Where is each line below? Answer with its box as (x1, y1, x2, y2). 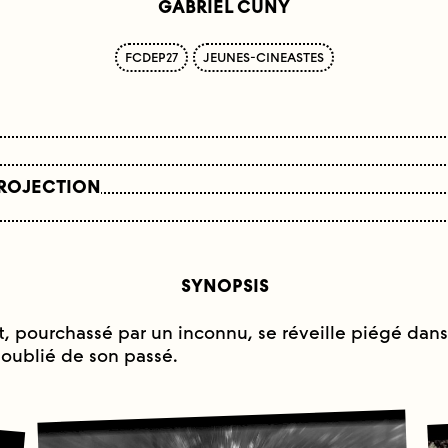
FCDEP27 (124, 50, 178, 65)
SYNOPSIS (180, 275, 269, 297)
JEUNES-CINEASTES (202, 50, 324, 65)
